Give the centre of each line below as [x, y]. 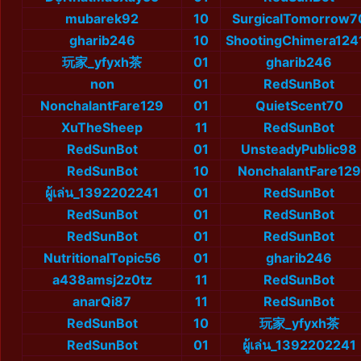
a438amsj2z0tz [102, 280]
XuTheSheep [102, 128]
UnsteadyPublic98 [299, 149]
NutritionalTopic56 [102, 258]
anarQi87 [102, 302]
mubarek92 [102, 19]
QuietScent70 [299, 106]
